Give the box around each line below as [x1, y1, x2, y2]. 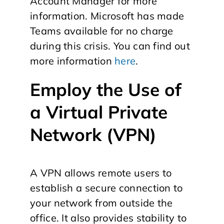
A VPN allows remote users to [30, 166, 172, 179]
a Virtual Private [30, 101, 167, 123]
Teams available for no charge [30, 24, 173, 37]
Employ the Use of [30, 78, 181, 100]
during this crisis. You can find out [30, 39, 190, 52]
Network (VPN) [30, 123, 156, 145]
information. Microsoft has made [30, 9, 184, 22]
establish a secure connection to [30, 181, 183, 194]
